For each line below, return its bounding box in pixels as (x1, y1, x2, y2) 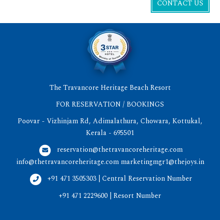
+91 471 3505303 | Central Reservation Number (47, 173, 192, 184)
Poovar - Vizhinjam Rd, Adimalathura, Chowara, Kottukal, (18, 116, 202, 126)
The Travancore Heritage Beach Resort (49, 82, 171, 93)
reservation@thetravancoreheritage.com (56, 144, 183, 155)
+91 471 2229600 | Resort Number (59, 190, 161, 201)
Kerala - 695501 (86, 128, 134, 138)
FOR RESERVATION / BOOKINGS (56, 99, 164, 110)
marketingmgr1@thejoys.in (120, 156, 204, 167)
